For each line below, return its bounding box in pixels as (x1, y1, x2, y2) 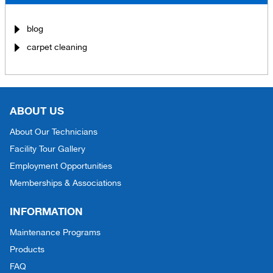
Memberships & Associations (10, 177, 121, 188)
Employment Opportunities (10, 160, 112, 171)
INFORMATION (10, 204, 83, 218)
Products (10, 244, 44, 254)
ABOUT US (10, 104, 64, 117)
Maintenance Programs (10, 227, 101, 237)
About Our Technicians (10, 126, 97, 136)
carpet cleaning (27, 41, 87, 52)
